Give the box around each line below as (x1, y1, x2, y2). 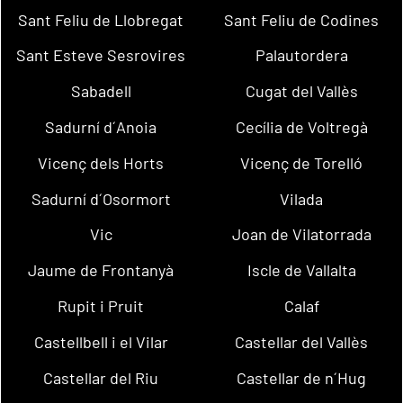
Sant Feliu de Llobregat (18, 9, 184, 30)
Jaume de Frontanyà (28, 260, 175, 281)
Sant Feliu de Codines (224, 9, 380, 30)
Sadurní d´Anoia (45, 116, 157, 137)
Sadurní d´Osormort (31, 188, 171, 209)
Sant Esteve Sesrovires (16, 45, 186, 66)
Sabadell (70, 81, 131, 102)
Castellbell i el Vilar (33, 331, 168, 352)
